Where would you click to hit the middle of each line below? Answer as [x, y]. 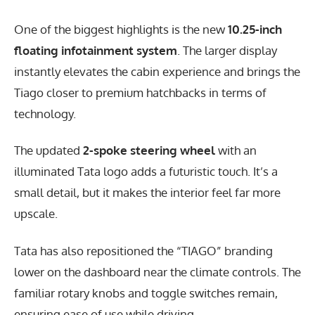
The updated [49, 150]
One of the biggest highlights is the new [121, 29]
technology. [45, 113]
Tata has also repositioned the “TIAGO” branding [143, 250]
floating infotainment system [96, 50]
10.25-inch [255, 29]
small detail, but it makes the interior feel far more [147, 193]
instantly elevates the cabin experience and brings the [157, 71]
